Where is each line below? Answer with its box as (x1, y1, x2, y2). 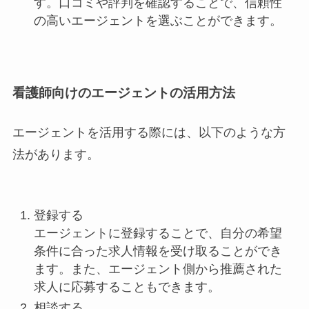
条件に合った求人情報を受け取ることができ (34, 243, 283, 258)
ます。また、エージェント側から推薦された (34, 261, 283, 276)
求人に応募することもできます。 (34, 279, 221, 294)
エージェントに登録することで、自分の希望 (34, 226, 283, 240)
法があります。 (12, 148, 99, 162)
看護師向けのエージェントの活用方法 (12, 86, 235, 101)
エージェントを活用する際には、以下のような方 (12, 126, 286, 140)
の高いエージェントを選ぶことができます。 (34, 14, 283, 28)
